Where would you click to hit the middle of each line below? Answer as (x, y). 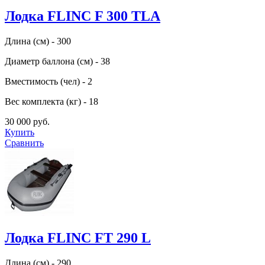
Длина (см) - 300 (38, 41)
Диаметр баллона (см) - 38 (57, 62)
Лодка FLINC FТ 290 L (78, 238)
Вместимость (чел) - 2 (49, 82)
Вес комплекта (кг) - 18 (51, 102)
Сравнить (24, 143)
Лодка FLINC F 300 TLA (83, 16)
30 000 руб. (27, 122)
